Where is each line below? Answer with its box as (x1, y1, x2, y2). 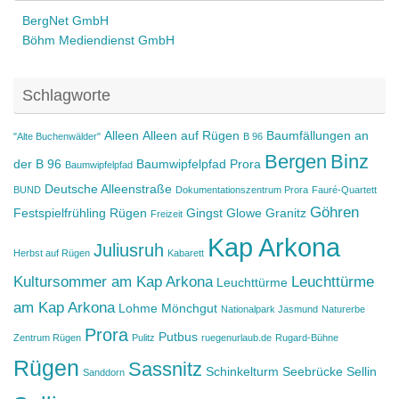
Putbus (159, 329, 198, 344)
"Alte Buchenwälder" (13, 130, 101, 142)
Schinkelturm (206, 363, 279, 379)
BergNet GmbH (22, 13, 109, 28)
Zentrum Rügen (13, 331, 81, 343)
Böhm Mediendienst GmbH (22, 33, 175, 47)
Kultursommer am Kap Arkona (13, 272, 213, 290)
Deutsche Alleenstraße (45, 181, 172, 196)
